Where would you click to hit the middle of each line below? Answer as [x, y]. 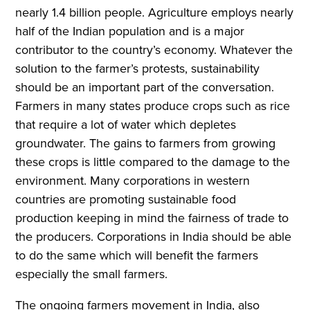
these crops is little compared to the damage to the [153, 162]
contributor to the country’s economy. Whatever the [154, 49]
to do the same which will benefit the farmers [137, 255]
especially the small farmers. [92, 274]
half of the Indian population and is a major [130, 31]
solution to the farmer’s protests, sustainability [138, 68]
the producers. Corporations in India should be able [154, 236]
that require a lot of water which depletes [126, 124]
